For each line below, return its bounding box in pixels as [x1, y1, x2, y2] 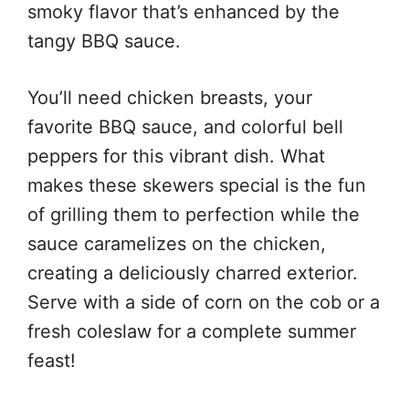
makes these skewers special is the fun [27, 174, 366, 197]
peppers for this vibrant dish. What [27, 145, 325, 168]
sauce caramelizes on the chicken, [27, 233, 326, 256]
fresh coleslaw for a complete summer [27, 320, 356, 343]
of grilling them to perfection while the [27, 204, 360, 226]
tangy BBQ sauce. [27, 30, 181, 53]
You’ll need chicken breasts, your [27, 87, 312, 110]
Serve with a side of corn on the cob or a [27, 291, 380, 314]
